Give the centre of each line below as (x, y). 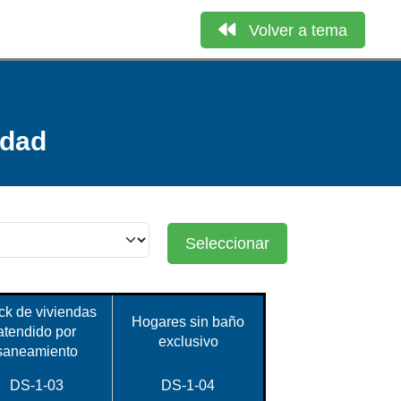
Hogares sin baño (188, 322)
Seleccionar (227, 243)
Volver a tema (298, 30)
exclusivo (188, 341)
